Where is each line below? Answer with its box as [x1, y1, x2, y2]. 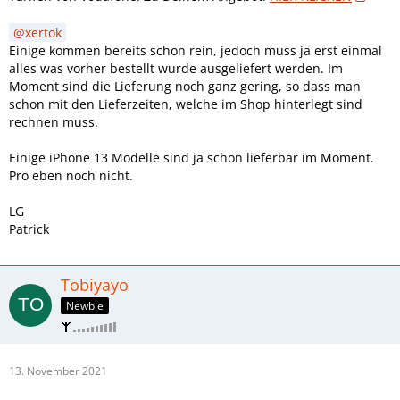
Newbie [66, 298, 104, 313]
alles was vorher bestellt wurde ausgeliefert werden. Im [9, 60, 343, 78]
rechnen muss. [9, 113, 98, 131]
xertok [25, 24, 62, 42]
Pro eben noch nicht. [9, 167, 133, 185]
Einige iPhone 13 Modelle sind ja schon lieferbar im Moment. [9, 149, 374, 167]
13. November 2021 [9, 363, 107, 379]
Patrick [9, 221, 49, 238]
